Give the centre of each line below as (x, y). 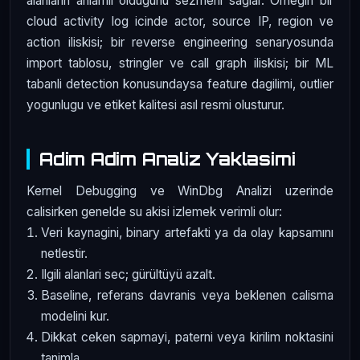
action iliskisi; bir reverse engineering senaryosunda (180, 43)
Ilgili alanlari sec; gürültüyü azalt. (129, 274)
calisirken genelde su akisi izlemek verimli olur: (154, 211)
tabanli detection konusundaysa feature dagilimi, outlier (180, 84)
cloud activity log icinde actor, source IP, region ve (180, 22)
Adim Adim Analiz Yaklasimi (168, 159)
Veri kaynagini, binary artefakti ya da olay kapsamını (187, 232)
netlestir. (65, 253)
